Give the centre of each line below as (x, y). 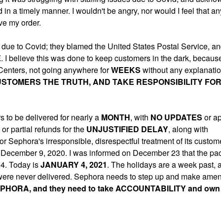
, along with (188, 129)
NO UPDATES (176, 117)
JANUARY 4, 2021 (74, 165)
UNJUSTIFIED (113, 129)
